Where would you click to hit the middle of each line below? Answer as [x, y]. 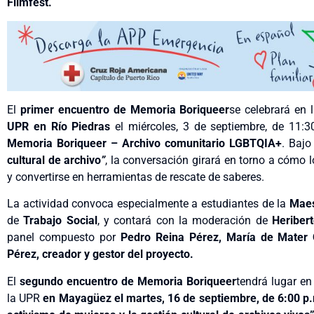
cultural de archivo [54, 161]
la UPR [24, 298]
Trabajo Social [60, 221]
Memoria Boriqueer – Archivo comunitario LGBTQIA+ [145, 144]
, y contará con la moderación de [185, 221]
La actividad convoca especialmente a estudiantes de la [148, 204]
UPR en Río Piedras [59, 127]
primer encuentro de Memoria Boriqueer [125, 110]
